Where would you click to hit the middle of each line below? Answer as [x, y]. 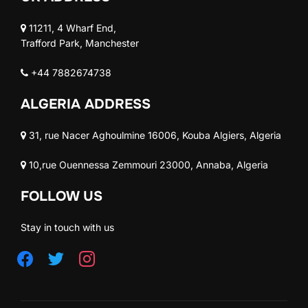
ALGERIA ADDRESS [86, 104]
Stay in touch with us [67, 227]
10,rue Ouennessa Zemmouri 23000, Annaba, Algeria [147, 164]
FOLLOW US [62, 196]
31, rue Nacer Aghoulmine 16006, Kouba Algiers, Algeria [154, 135]
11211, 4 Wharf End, [71, 27]
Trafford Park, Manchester [80, 43]
